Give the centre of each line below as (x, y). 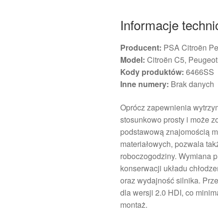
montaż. (134, 204)
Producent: (141, 47)
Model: (133, 59)
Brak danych (192, 84)
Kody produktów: (152, 72)
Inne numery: (145, 84)
